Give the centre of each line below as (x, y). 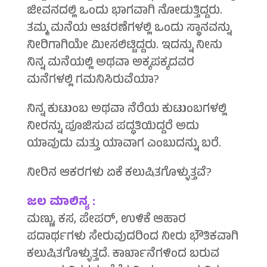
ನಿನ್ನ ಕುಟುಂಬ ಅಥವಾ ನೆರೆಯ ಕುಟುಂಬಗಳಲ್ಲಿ (126, 110)
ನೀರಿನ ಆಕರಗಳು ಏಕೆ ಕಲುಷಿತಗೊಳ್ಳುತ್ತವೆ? (119, 174)
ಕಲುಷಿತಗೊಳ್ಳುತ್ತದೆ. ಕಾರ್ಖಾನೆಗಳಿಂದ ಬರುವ (123, 255)
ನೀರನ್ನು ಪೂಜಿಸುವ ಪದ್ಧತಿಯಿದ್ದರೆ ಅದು (113, 128)
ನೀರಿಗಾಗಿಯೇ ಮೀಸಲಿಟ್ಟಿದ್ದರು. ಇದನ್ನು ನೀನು (124, 46)
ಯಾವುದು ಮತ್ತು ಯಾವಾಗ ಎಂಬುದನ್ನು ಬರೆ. (124, 145)
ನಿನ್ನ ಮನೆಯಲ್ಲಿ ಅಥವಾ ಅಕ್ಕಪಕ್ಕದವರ (110, 64)
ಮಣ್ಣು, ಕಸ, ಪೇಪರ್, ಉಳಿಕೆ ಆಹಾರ (106, 221)
